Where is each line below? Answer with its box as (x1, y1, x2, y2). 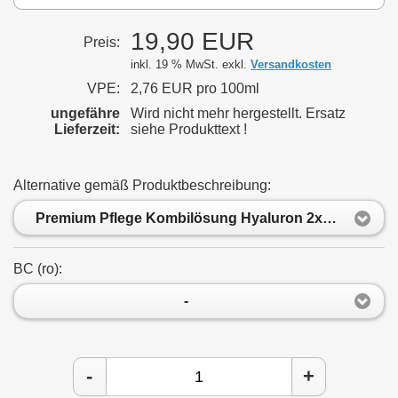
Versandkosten (251, 58, 331, 72)
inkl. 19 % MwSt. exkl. (131, 58, 251, 72)
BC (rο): (13, 260, 62, 276)
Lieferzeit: (54, 122, 120, 138)
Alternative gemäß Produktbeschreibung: (13, 178, 271, 194)
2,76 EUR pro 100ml (131, 81, 259, 97)
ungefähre (51, 106, 120, 122)
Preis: (84, 35, 120, 51)
